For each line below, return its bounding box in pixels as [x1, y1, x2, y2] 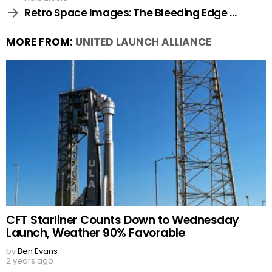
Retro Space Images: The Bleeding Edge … [24, 5, 237, 20]
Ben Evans [18, 245, 58, 257]
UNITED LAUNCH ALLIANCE [75, 35, 211, 49]
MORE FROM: [6, 35, 75, 49]
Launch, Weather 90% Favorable [6, 225, 185, 242]
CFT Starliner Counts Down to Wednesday [6, 212, 239, 229]
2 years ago [6, 255, 53, 267]
